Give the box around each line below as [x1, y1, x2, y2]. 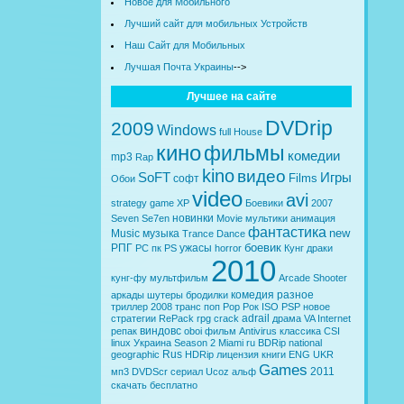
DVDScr [132, 365, 168, 377]
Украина [133, 336, 171, 348]
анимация [290, 212, 335, 224]
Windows [157, 122, 216, 138]
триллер [111, 300, 148, 312]
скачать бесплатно [111, 379, 197, 390]
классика [280, 325, 321, 336]
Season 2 [174, 336, 216, 348]
